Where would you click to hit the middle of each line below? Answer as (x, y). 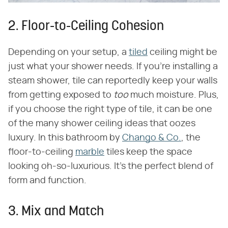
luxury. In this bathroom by (65, 138)
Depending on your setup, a (68, 53)
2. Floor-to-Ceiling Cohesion (86, 27)
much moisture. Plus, (174, 95)
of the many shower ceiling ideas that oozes (102, 124)
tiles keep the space (148, 152)
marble (90, 152)
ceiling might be (182, 53)
